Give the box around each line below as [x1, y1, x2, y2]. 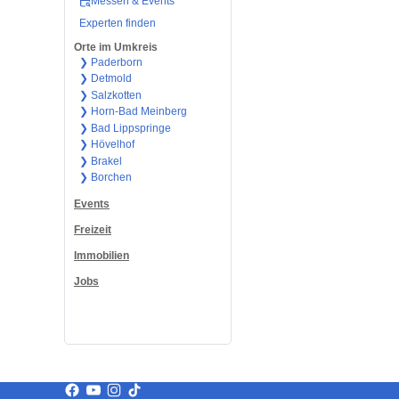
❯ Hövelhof [78, 138, 134, 151]
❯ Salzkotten [78, 88, 142, 102]
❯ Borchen [78, 171, 132, 184]
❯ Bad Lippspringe [78, 121, 171, 134]
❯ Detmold [78, 72, 132, 85]
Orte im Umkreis [74, 40, 158, 53]
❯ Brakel [78, 154, 122, 167]
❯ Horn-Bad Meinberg [78, 105, 187, 118]
